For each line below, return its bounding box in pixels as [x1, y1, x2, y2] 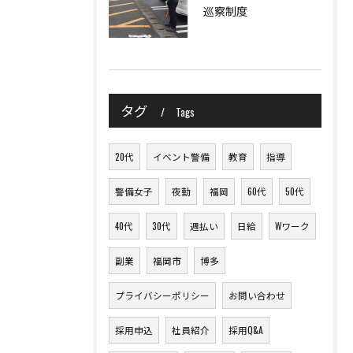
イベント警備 [153, 150, 210, 163]
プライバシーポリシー [115, 288, 210, 302]
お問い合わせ [229, 288, 285, 302]
